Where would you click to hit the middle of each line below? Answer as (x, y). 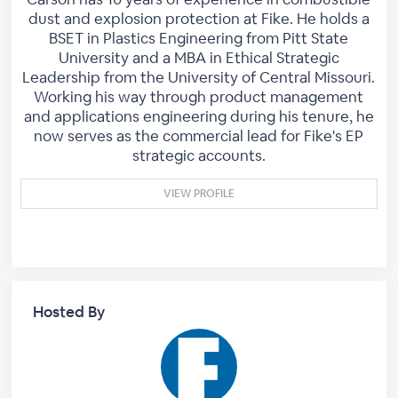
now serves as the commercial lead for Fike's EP (199, 135)
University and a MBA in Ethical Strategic (199, 57)
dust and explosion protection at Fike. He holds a (199, 18)
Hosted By (69, 311)
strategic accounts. (199, 155)
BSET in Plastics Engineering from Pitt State (199, 38)
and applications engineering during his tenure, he (199, 116)
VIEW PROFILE (199, 193)
